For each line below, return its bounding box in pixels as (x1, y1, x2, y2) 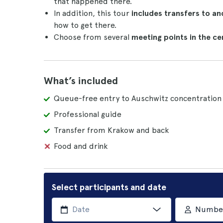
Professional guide (54, 110, 121, 119)
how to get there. (54, 20, 116, 30)
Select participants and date (52, 182, 166, 192)
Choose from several (54, 32, 131, 42)
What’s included (44, 75, 118, 87)
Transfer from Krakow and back (54, 125, 169, 135)
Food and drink (54, 141, 108, 151)
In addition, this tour (54, 8, 131, 18)
